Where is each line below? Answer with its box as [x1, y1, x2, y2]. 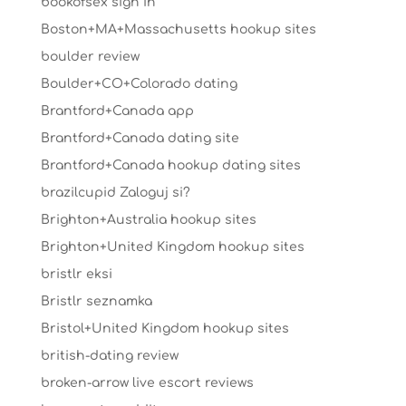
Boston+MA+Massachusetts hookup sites [40, 23, 316, 36]
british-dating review [40, 349, 179, 362]
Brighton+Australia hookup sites [40, 213, 256, 227]
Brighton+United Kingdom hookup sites [40, 240, 304, 254]
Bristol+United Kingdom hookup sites [40, 322, 289, 335]
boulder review [40, 50, 140, 63]
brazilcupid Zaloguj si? [40, 186, 190, 199]
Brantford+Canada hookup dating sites [40, 159, 301, 172]
